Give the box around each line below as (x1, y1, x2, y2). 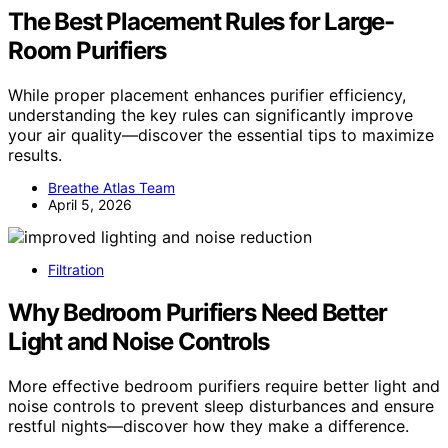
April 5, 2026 (48, 195, 132, 213)
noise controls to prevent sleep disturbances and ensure (8, 395, 434, 416)
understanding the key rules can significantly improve (8, 104, 413, 125)
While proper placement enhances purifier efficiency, (8, 84, 406, 105)
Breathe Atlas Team (48, 178, 175, 196)
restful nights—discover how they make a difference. (8, 415, 409, 436)
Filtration (48, 260, 104, 278)
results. (8, 144, 62, 165)
